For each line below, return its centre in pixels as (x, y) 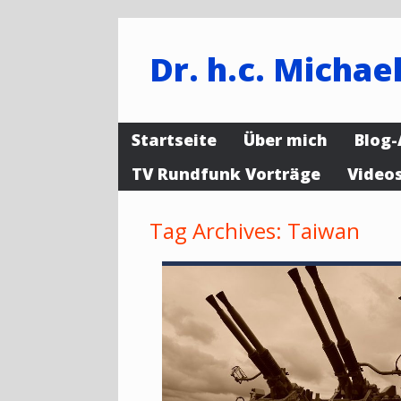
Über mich (286, 140)
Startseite (174, 140)
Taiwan (324, 230)
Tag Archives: (218, 230)
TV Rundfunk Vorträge (226, 174)
